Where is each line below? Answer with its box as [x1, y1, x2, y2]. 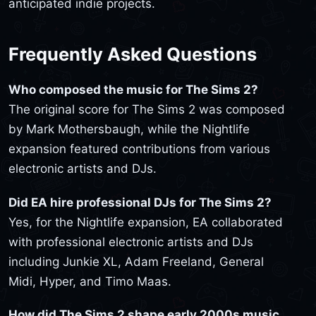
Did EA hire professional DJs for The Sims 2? [8, 195, 272, 209]
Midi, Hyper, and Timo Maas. [8, 274, 171, 288]
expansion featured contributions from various [8, 142, 270, 157]
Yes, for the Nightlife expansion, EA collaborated [8, 214, 283, 229]
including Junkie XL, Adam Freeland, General [8, 254, 264, 269]
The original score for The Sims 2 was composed [8, 102, 285, 117]
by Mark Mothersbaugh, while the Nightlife [8, 122, 250, 137]
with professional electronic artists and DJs [8, 234, 253, 249]
